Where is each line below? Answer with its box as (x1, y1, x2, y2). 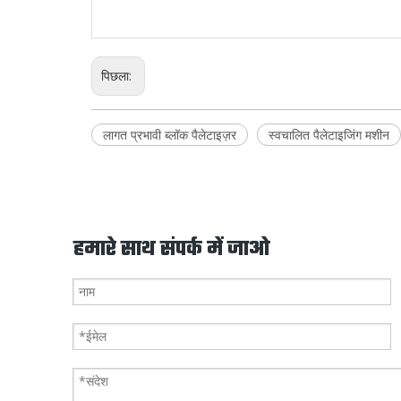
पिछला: (101, 66, 135, 84)
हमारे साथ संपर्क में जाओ (73, 234, 270, 265)
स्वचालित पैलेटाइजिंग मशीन (269, 125, 389, 143)
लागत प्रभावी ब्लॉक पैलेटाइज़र (103, 125, 236, 143)
